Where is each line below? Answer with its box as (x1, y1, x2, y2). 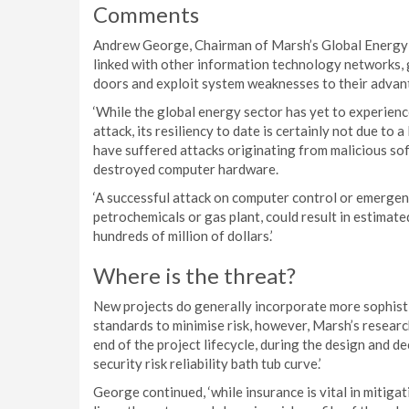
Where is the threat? (93, 262, 296, 288)
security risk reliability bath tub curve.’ (93, 355, 321, 372)
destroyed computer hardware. (93, 161, 278, 177)
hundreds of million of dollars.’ (93, 227, 273, 244)
